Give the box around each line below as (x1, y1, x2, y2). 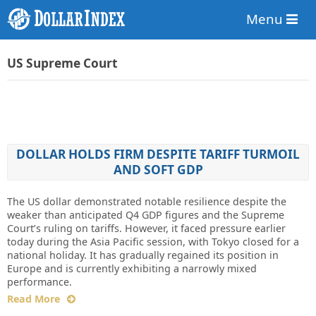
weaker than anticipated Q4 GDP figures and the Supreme (7, 208, 284, 222)
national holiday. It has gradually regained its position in (7, 248, 279, 262)
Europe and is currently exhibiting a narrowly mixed (7, 262, 257, 276)
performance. (7, 275, 72, 289)
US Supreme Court (7, 55, 118, 72)
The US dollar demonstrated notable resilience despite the (7, 195, 286, 209)
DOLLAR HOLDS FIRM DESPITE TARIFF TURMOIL (16, 146, 300, 163)
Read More (7, 292, 60, 306)
